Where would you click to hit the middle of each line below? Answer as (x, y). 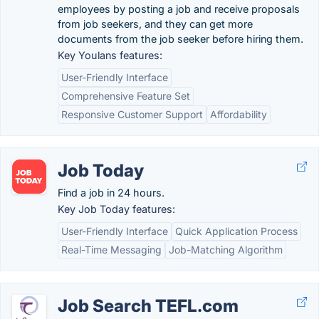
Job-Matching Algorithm (226, 250)
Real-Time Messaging (111, 250)
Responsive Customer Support (132, 114)
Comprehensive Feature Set (126, 96)
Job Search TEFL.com (148, 306)
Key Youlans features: (110, 55)
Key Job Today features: (116, 209)
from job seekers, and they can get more (155, 24)
